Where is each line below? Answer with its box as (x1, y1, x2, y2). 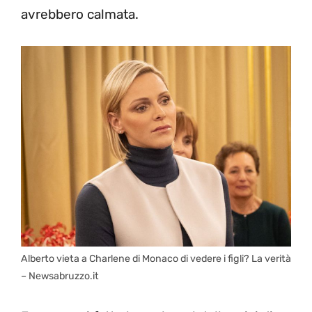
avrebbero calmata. (21, 6, 139, 22)
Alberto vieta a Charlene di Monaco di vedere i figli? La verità (21, 253, 291, 265)
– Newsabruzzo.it (21, 270, 99, 283)
